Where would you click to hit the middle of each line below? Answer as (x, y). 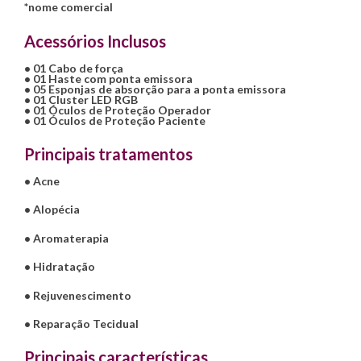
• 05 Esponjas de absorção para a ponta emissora (155, 89)
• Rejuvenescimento (78, 295)
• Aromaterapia (66, 238)
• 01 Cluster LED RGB (81, 99)
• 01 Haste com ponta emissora (108, 78)
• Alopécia (52, 210)
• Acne (42, 181)
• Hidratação (60, 267)
